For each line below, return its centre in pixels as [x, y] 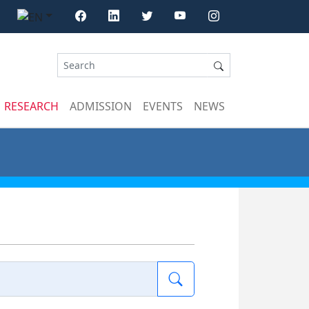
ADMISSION [101, 106]
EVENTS [163, 106]
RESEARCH [31, 106]
